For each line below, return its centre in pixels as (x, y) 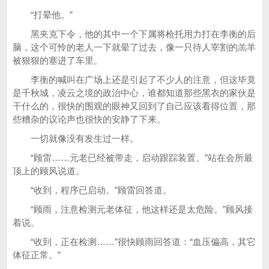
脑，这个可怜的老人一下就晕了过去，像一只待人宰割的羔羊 (134, 47)
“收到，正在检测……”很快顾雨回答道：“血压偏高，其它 (134, 242)
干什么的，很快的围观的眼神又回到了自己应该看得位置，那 (134, 106)
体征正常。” (37, 255)
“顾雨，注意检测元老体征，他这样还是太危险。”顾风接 (133, 209)
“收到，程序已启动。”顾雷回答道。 (92, 190)
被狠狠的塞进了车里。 (58, 60)
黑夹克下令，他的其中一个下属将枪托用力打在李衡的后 (134, 34)
